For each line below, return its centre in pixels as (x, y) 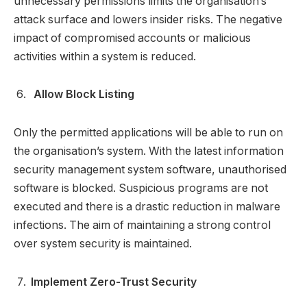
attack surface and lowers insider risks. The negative (148, 19)
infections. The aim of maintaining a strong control (142, 225)
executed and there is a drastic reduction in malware (147, 206)
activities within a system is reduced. (105, 56)
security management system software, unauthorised (150, 169)
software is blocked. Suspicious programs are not (141, 188)
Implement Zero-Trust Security (114, 282)
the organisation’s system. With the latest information (149, 151)
